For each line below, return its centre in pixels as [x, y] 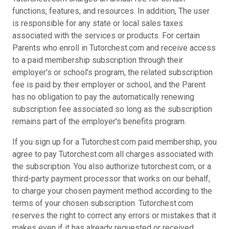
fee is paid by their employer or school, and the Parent [109, 85]
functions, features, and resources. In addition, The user [111, 11]
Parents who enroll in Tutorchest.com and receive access [114, 48]
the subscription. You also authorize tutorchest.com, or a [112, 166]
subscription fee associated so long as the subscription [112, 109]
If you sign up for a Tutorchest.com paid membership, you [114, 142]
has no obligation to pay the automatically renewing [103, 97]
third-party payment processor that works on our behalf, [111, 179]
